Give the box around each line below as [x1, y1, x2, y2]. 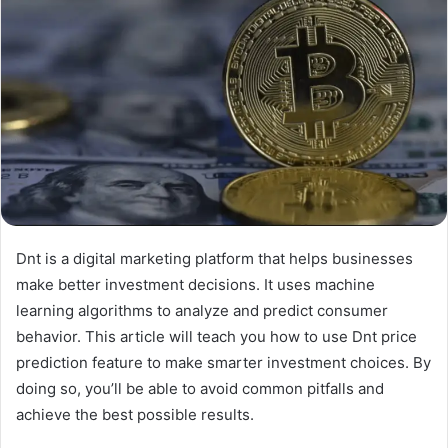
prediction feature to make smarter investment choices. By [16, 352, 431, 372]
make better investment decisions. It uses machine [16, 274, 375, 294]
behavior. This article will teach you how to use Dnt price [16, 326, 417, 346]
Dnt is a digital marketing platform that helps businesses [16, 248, 413, 268]
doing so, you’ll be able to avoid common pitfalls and [16, 378, 384, 398]
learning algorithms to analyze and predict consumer [16, 300, 388, 320]
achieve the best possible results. [16, 404, 254, 424]
